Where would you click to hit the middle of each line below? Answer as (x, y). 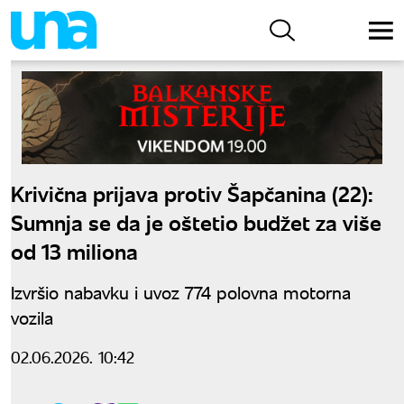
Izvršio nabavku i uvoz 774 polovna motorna (181, 291)
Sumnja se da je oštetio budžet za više (196, 221)
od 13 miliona (74, 250)
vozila (32, 317)
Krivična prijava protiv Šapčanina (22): (192, 192)
